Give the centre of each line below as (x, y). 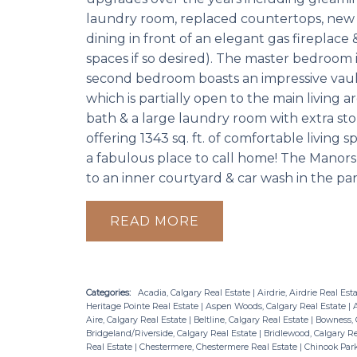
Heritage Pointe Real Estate (143, 306)
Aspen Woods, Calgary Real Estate (277, 306)
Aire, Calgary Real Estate (137, 320)
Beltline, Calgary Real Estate (252, 320)
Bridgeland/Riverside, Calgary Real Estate (172, 333)
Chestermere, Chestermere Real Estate (219, 347)
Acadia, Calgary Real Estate (195, 292)
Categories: (108, 292)
